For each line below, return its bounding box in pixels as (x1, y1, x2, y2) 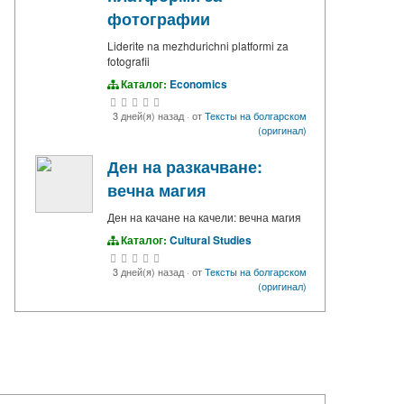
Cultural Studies (170, 232, 252, 249)
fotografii (107, 53, 150, 69)
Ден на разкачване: (107, 155, 262, 179)
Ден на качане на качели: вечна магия (107, 209, 301, 225)
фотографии (107, 7, 210, 32)
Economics (170, 76, 227, 93)
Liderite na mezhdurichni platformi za (107, 38, 289, 54)
